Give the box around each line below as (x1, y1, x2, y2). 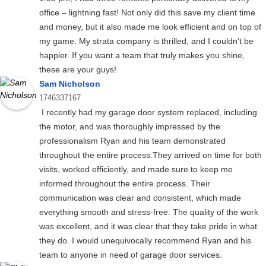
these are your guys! (39, 65, 116, 75)
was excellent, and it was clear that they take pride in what (39, 221, 257, 232)
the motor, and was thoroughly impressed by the (39, 122, 220, 132)
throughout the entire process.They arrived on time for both (39, 150, 262, 160)
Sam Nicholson (39, 79, 100, 89)
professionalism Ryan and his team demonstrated (39, 136, 226, 146)
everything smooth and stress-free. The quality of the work (39, 207, 258, 217)
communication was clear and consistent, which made (39, 193, 241, 203)
